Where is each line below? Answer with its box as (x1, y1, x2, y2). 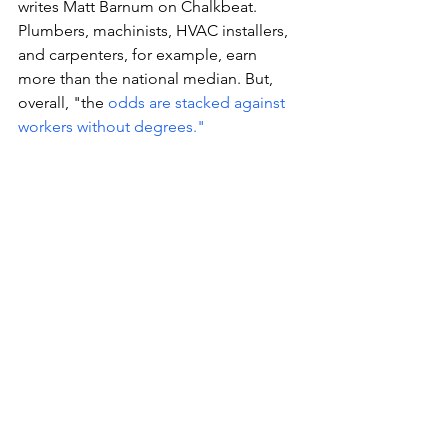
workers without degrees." (18, 117, 209, 136)
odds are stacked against (108, 93, 289, 112)
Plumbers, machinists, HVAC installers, (18, 21, 292, 40)
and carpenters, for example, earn (18, 45, 261, 64)
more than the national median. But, (18, 69, 277, 88)
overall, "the (18, 93, 108, 112)
